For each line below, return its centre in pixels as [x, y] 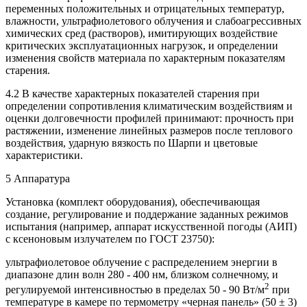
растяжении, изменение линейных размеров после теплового [149, 130]
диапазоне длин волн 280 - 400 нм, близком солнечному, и [142, 274]
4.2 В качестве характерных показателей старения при [133, 93]
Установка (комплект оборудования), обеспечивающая [133, 201]
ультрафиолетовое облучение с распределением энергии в [142, 262]
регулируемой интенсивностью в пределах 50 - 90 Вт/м [135, 290]
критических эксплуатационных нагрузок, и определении [142, 45]
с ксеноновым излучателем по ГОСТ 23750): [110, 238]
